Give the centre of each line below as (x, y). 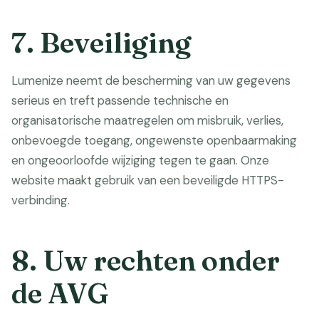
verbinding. (41, 200)
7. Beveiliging (101, 42)
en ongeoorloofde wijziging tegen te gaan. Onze (140, 160)
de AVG (60, 293)
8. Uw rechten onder (146, 260)
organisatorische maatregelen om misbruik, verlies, (147, 120)
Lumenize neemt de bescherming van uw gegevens (151, 80)
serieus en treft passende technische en (120, 100)
